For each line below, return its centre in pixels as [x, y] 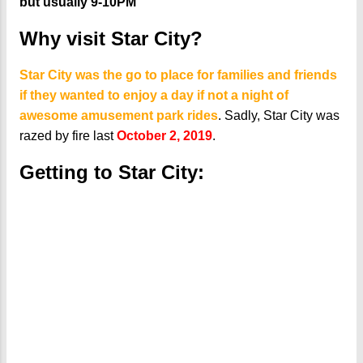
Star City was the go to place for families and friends [178, 75]
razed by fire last [68, 135]
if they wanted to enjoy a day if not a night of [154, 95]
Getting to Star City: [112, 172]
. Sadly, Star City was [279, 115]
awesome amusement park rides [119, 115]
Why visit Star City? [111, 39]
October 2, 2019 [164, 135]
